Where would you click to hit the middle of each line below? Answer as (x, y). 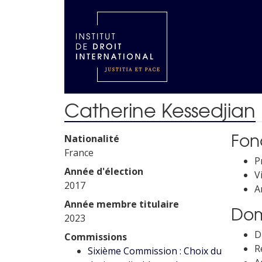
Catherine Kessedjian (160, 110)
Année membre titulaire (122, 204)
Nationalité (92, 139)
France (79, 153)
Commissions (96, 237)
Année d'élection (104, 171)
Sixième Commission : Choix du (155, 251)
